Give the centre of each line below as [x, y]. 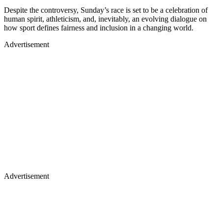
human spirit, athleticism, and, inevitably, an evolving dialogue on [105, 19]
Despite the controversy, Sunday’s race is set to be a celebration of [106, 10]
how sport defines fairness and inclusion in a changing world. [99, 27]
